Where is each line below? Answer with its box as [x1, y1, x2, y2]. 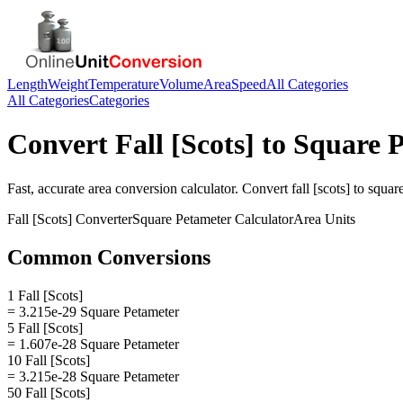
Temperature [88, 76, 159, 92]
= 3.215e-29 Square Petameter [7, 303, 179, 319]
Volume [159, 76, 203, 92]
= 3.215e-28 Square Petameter [7, 368, 179, 384]
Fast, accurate [7, 180, 88, 196]
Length [7, 76, 48, 92]
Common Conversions [7, 245, 210, 269]
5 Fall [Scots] [7, 319, 83, 336]
